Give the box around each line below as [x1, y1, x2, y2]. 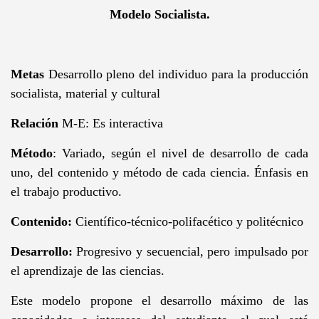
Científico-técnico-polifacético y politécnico [71, 214, 303, 229]
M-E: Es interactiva [58, 115, 163, 130]
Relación [10, 115, 58, 130]
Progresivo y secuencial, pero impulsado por [72, 244, 309, 258]
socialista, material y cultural [10, 85, 160, 100]
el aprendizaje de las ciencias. [10, 263, 164, 278]
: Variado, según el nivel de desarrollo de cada [52, 145, 309, 160]
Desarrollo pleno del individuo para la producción [48, 66, 309, 81]
